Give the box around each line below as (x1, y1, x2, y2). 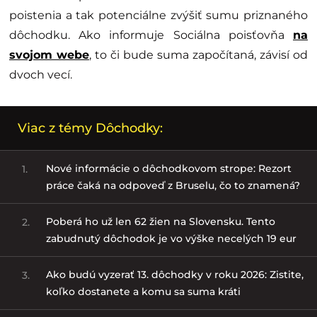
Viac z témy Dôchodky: (18, 120, 163, 136)
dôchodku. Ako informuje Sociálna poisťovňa (9, 28, 293, 42)
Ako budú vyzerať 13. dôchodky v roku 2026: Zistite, (45, 267, 304, 281)
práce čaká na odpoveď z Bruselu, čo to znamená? (45, 178, 300, 192)
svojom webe (9, 47, 89, 62)
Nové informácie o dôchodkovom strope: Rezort (45, 161, 292, 175)
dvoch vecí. (9, 67, 72, 81)
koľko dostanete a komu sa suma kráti (45, 284, 241, 298)
